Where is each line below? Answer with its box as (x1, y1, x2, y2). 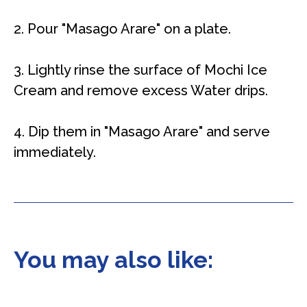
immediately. (14, 143, 99, 160)
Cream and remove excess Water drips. (14, 82, 268, 99)
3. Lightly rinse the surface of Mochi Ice (14, 61, 267, 78)
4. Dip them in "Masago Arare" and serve (14, 123, 270, 140)
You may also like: (14, 245, 213, 273)
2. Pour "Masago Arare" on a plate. (14, 20, 234, 37)
